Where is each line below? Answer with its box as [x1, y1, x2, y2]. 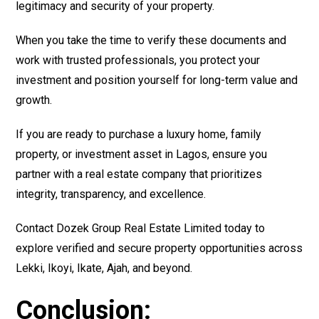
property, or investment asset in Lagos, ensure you [16, 147, 268, 162]
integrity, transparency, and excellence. [16, 187, 206, 202]
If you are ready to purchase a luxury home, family [16, 127, 262, 142]
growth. [16, 93, 53, 108]
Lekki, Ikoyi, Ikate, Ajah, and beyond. [16, 261, 193, 276]
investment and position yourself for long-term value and [16, 73, 298, 88]
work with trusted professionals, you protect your [16, 53, 261, 68]
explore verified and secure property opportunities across [16, 241, 303, 256]
